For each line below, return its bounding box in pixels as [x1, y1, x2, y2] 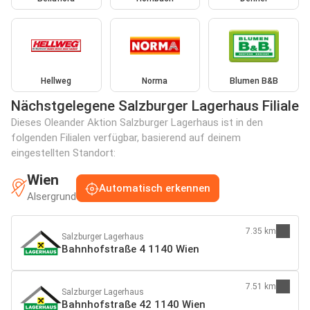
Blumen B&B [229, 76, 278, 86]
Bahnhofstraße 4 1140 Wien [62, 243, 199, 256]
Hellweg [41, 76, 72, 86]
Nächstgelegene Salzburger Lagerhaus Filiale [11, 98, 299, 115]
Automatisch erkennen [99, 181, 210, 194]
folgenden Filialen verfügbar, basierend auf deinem [11, 131, 241, 145]
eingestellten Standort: [11, 147, 116, 160]
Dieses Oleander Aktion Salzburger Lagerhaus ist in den [11, 116, 263, 129]
